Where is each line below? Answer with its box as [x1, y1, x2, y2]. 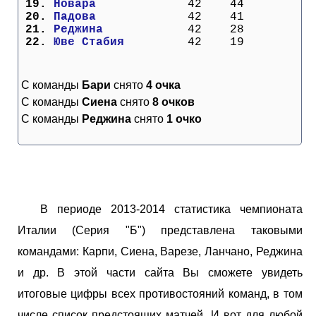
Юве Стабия [54, 35, 174, 49]
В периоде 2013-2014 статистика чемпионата [40, 202, 303, 215]
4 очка [146, 78, 181, 91]
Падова [54, 10, 174, 23]
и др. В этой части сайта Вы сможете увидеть [18, 266, 303, 279]
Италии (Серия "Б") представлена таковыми [18, 224, 303, 236]
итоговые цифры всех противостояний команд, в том [18, 287, 303, 300]
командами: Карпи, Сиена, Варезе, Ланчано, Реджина [18, 245, 303, 257]
